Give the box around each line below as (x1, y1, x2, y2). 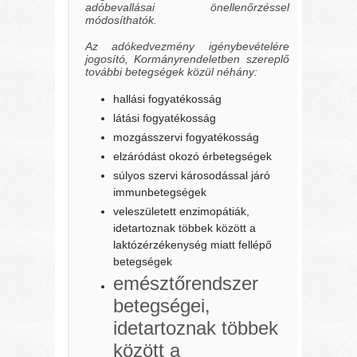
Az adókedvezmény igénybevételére (85, 39, 289, 53)
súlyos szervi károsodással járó (113, 169, 271, 182)
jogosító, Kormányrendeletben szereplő (85, 52, 289, 65)
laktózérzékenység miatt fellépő (113, 238, 273, 252)
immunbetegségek (113, 186, 207, 199)
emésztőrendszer (113, 273, 259, 295)
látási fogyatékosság (113, 112, 217, 125)
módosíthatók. (85, 13, 158, 26)
